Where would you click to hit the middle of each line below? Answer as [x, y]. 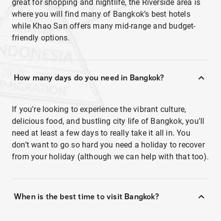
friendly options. [41, 38]
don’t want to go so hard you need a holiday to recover [108, 145]
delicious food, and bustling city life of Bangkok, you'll [108, 121]
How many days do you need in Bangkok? [89, 78]
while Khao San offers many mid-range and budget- [104, 26]
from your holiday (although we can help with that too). [110, 157]
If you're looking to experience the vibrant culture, [99, 109]
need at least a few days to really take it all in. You [101, 133]
